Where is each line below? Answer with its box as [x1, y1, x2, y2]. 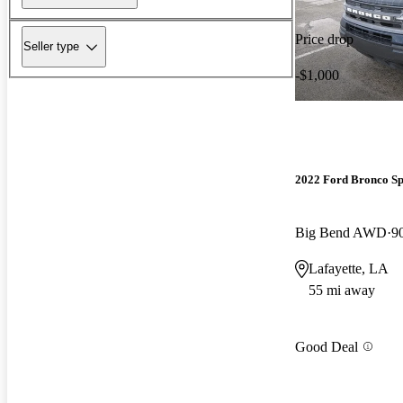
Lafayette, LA [309, 261, 389, 277]
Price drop [295, 31, 354, 47]
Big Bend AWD [295, 225, 387, 241]
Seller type [23, 40, 79, 54]
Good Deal [295, 338, 358, 354]
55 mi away [309, 282, 375, 299]
